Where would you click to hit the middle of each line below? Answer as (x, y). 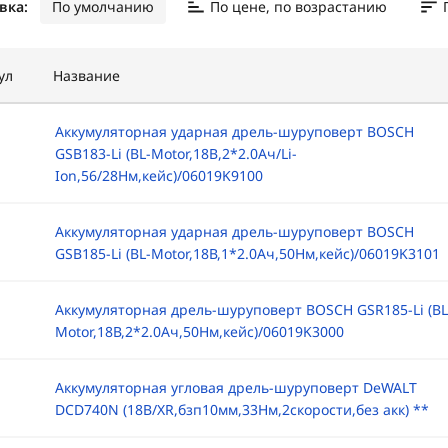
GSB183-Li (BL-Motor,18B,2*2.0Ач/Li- (175, 153)
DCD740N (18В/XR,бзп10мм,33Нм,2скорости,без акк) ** (241, 409)
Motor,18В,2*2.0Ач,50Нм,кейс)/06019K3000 (199, 331)
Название (86, 75)
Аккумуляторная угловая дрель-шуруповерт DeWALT (235, 387)
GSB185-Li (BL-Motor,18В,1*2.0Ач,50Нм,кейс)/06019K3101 (247, 253)
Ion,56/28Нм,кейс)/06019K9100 (158, 175)
